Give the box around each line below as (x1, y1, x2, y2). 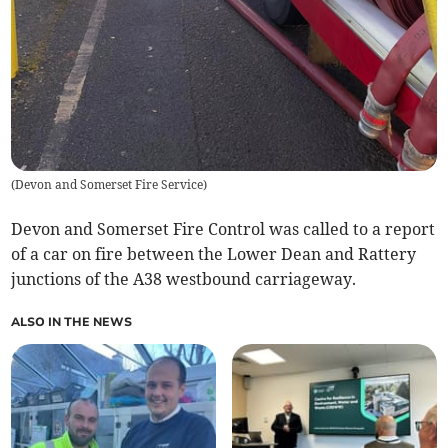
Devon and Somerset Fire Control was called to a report (11, 218, 436, 239)
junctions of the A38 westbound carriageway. (11, 268, 357, 289)
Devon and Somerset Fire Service (15, 176, 204, 192)
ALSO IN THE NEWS (11, 313, 133, 330)
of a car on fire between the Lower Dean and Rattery (11, 243, 417, 264)
